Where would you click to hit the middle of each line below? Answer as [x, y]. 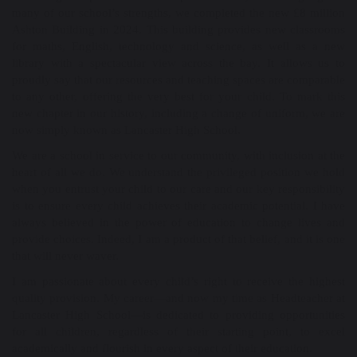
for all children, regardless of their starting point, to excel [178, 331]
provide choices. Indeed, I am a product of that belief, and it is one [178, 239]
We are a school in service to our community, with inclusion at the [178, 155]
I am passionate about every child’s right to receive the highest [178, 281]
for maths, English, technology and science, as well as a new [178, 46]
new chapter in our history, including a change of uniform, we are [178, 113]
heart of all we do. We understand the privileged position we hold [178, 172]
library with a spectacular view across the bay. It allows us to [178, 63]
